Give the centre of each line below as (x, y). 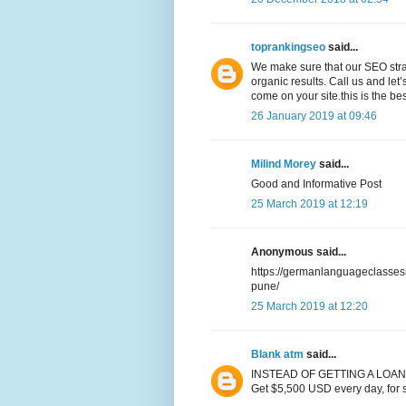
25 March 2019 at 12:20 (309, 307)
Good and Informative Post (316, 184)
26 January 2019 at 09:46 (314, 116)
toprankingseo (288, 48)
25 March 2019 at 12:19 (309, 204)
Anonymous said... (299, 252)
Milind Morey (284, 164)
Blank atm (277, 355)
